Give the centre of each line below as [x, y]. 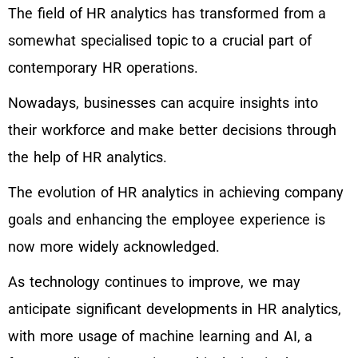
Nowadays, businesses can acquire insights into [163, 103]
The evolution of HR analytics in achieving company [176, 193]
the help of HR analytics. [88, 157]
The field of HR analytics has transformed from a [167, 14]
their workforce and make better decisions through [172, 130]
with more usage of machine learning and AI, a [161, 336]
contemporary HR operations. [103, 68]
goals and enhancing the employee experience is [167, 220]
